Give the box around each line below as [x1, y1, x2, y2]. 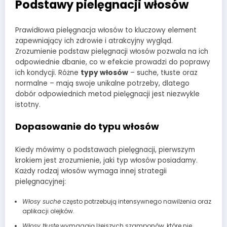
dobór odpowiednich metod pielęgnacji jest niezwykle [15, 89, 200, 99]
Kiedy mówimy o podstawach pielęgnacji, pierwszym [15, 145, 195, 155]
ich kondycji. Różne [15, 67, 81, 78]
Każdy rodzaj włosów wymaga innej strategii [15, 166, 167, 176]
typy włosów [81, 67, 128, 78]
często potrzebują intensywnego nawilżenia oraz [60, 197, 211, 206]
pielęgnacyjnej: [15, 177, 66, 187]
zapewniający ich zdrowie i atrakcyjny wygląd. [15, 35, 173, 46]
